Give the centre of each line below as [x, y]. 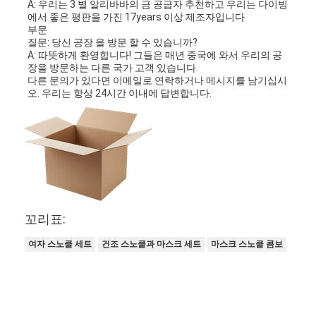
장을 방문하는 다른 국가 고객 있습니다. [113, 68]
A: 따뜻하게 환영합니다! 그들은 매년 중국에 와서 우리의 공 [155, 55]
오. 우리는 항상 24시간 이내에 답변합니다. [120, 93]
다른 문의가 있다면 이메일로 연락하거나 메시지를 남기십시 [158, 81]
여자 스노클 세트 [60, 244]
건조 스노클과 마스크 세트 [152, 244]
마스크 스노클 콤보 [247, 244]
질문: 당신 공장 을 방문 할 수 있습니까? [113, 43]
